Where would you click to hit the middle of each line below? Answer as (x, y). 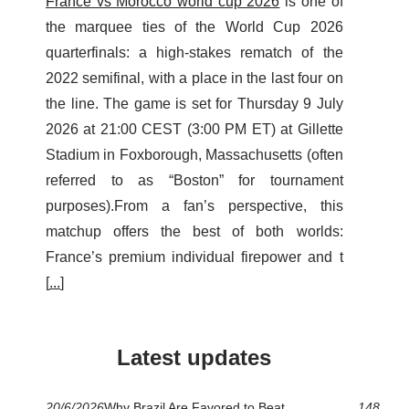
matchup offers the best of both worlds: (194, 232)
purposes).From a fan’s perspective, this (194, 206)
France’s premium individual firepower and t (194, 257)
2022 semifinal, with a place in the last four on (194, 79)
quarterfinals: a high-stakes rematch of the (194, 53)
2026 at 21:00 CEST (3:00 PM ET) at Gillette (194, 130)
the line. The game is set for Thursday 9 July (194, 104)
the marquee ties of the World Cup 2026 (194, 27)
